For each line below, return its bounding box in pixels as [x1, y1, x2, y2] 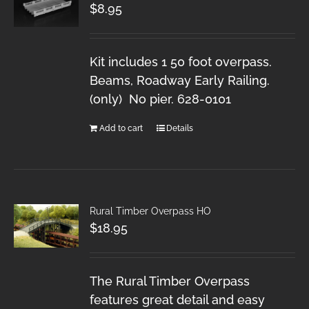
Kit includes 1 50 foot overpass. [90, 54, 272, 69]
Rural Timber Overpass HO [90, 205, 212, 217]
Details [166, 123, 194, 133]
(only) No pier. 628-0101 [90, 91, 232, 106]
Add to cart [99, 123, 143, 133]
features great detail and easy [90, 292, 266, 307]
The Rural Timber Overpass [90, 273, 250, 288]
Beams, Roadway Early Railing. [90, 72, 270, 88]
